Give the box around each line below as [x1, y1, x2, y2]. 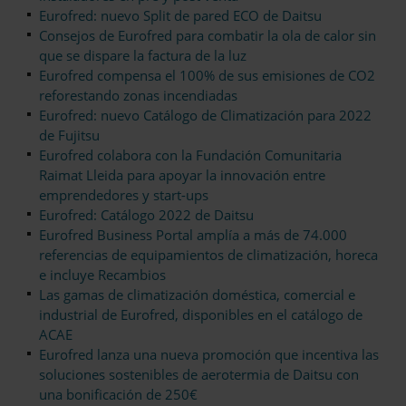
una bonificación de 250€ [39, 385, 198, 404]
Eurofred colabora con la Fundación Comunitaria [39, 146, 342, 165]
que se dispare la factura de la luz [39, 46, 246, 65]
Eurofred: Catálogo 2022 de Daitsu [39, 206, 254, 225]
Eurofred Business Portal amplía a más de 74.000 [39, 226, 347, 245]
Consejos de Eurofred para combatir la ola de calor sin [39, 26, 376, 45]
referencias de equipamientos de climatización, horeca [39, 246, 378, 265]
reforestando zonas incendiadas [39, 86, 237, 105]
